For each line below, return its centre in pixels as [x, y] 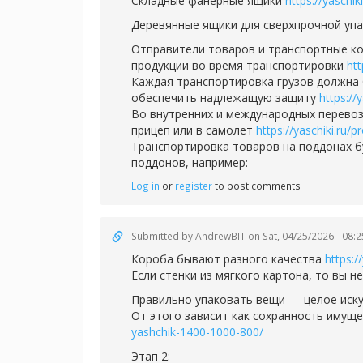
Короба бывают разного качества [228, 259]
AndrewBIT [220, 236]
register [194, 186]
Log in [145, 186]
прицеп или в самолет [194, 130]
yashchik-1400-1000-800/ [197, 332]
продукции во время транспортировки [239, 65]
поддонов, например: [190, 162]
